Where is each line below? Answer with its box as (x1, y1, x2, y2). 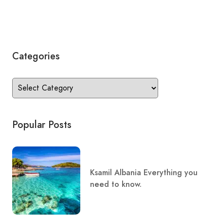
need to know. (90, 178, 142, 190)
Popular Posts (12, 117, 72, 132)
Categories (12, 49, 60, 63)
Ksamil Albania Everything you (90, 166, 198, 178)
